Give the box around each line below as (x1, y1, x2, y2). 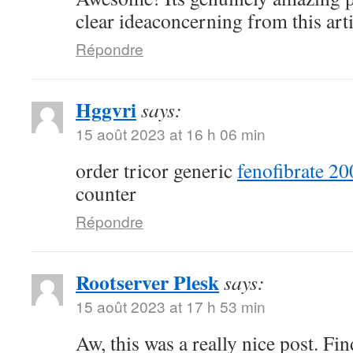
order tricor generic (76, 157, 237, 184)
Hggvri (76, 95, 136, 124)
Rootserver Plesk (76, 267, 219, 297)
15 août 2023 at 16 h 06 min (76, 123, 266, 144)
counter (76, 180, 136, 206)
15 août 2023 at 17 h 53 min (76, 295, 266, 317)
